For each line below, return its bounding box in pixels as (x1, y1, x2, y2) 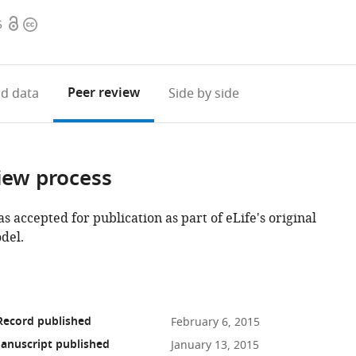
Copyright (22, 15, 83, 34)
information (22, 34, 95, 53)
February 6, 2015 (170, 314, 260, 331)
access (6, 34, 44, 53)
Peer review (67, 83, 140, 104)
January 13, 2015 (170, 337, 259, 354)
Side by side (168, 84, 239, 103)
